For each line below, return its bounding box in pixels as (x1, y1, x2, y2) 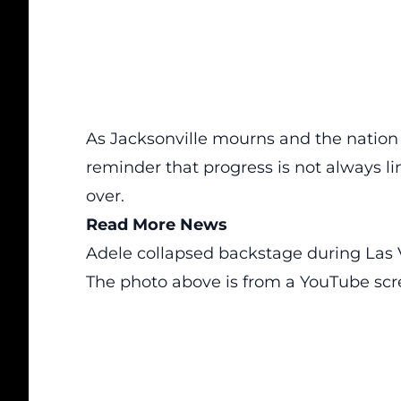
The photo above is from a (86, 272, 300, 292)
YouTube (300, 272, 370, 292)
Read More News (86, 215, 227, 235)
